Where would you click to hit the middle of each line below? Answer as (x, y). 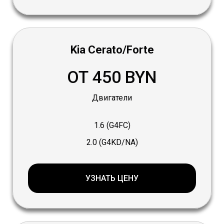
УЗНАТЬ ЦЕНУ (112, 178)
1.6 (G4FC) (112, 125)
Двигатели (112, 98)
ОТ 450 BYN (112, 77)
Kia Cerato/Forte (112, 50)
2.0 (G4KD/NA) (112, 142)
